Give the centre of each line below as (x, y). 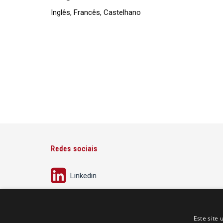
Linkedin (82, 176)
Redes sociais (74, 149)
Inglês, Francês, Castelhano (96, 13)
